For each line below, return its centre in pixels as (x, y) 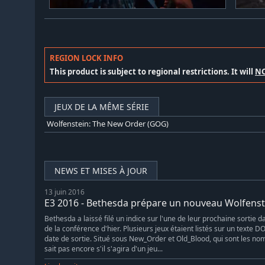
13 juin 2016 (64, 192)
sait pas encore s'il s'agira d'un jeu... (104, 248)
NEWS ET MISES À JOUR (101, 170)
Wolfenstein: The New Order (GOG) (108, 124)
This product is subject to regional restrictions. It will (152, 72)
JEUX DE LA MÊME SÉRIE (102, 107)
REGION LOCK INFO (86, 58)
